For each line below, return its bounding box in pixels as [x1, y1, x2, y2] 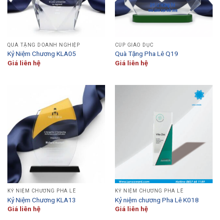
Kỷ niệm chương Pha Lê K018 [114, 195, 199, 204]
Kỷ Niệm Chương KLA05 [7, 50, 76, 58]
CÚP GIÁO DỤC [114, 42, 154, 48]
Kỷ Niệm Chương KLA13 [7, 195, 76, 204]
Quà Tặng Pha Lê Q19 [114, 50, 178, 58]
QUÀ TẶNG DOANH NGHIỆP [7, 42, 80, 48]
